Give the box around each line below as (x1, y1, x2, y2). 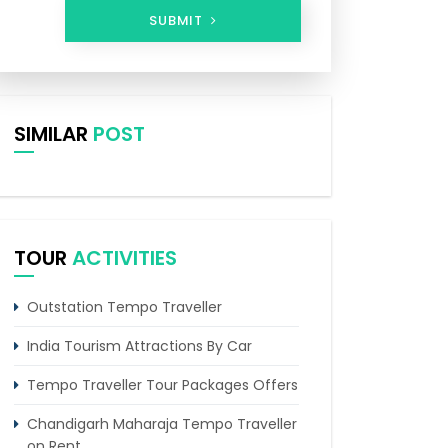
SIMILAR (14, 120, 93, 148)
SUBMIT (149, 11, 207, 30)
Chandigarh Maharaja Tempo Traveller (27, 414, 297, 434)
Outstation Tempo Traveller (27, 297, 222, 317)
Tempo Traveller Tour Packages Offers (27, 375, 298, 395)
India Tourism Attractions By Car (27, 336, 252, 356)
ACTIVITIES (72, 244, 177, 272)
